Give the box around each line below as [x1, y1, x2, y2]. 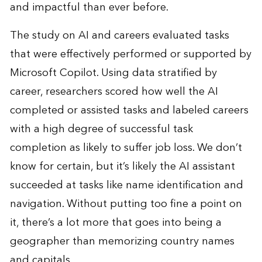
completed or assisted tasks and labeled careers [9, 101, 249, 119]
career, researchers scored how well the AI [9, 82, 218, 101]
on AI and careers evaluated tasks [59, 26, 229, 44]
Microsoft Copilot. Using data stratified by [9, 63, 217, 82]
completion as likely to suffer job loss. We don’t [9, 138, 242, 157]
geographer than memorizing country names [9, 232, 235, 250]
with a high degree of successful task [9, 119, 193, 138]
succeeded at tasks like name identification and [9, 175, 243, 194]
